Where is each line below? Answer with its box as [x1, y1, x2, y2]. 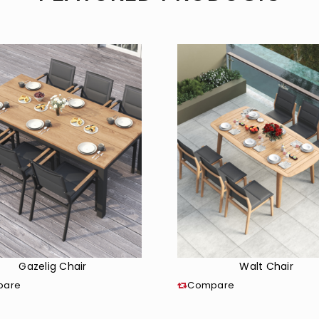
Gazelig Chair [19, 259, 87, 273]
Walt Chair [239, 259, 293, 273]
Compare [187, 278, 234, 292]
